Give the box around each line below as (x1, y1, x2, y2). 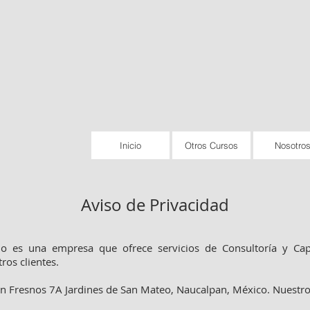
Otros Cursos (185, 140, 238, 151)
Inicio (120, 140, 141, 151)
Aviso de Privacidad (81, 194, 229, 216)
